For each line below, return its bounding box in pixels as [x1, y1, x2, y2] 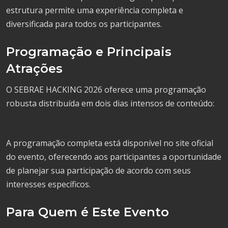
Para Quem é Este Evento [6, 204, 169, 219]
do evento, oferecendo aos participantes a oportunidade [6, 151, 221, 162]
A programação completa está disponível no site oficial [6, 137, 213, 149]
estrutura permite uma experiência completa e [6, 4, 183, 16]
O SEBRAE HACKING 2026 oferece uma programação [6, 83, 206, 95]
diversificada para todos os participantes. [6, 18, 162, 30]
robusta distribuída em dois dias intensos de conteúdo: [6, 97, 214, 109]
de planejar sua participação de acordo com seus [6, 164, 191, 176]
